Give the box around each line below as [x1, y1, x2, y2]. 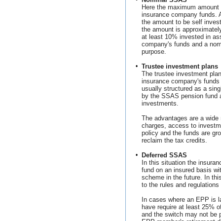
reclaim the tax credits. [142, 137, 207, 144]
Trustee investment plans [142, 63, 218, 70]
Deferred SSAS [142, 151, 187, 159]
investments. [142, 100, 179, 107]
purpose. [142, 48, 166, 55]
